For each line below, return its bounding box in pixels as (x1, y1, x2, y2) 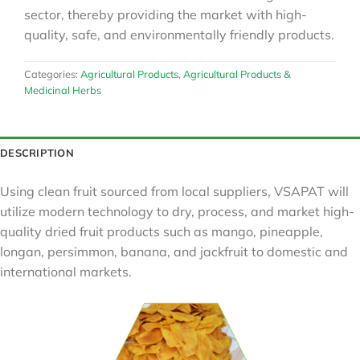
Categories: (24, 67, 80, 81)
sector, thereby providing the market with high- (24, 6, 307, 22)
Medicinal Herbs (24, 84, 101, 97)
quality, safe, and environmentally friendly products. (24, 26, 334, 43)
